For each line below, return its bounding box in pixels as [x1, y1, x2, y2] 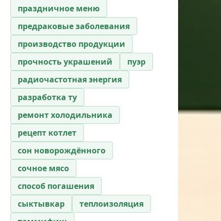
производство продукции [18, 38, 125, 49]
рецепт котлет [18, 127, 76, 138]
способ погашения [18, 180, 94, 191]
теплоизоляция [79, 198, 144, 209]
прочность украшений [18, 56, 112, 67]
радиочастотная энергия [18, 74, 122, 85]
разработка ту [18, 91, 77, 103]
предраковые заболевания [18, 20, 130, 32]
